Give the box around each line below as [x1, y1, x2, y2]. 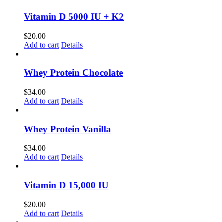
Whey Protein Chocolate [24, 67, 123, 78]
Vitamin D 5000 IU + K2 [24, 11, 124, 22]
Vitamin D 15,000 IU [24, 180, 109, 191]
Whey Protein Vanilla [24, 123, 111, 134]
